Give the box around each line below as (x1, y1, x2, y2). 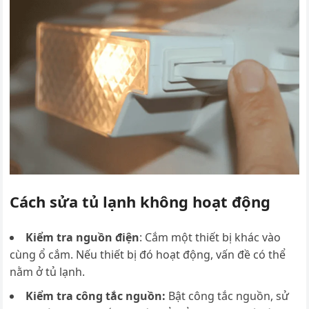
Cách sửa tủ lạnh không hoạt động (10, 190, 271, 212)
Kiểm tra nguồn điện (26, 229, 140, 245)
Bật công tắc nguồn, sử (166, 288, 290, 303)
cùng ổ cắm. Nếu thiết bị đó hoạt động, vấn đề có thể (10, 246, 286, 262)
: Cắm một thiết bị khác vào (139, 229, 281, 245)
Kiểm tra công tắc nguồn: (26, 288, 166, 303)
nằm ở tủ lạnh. (10, 263, 86, 279)
